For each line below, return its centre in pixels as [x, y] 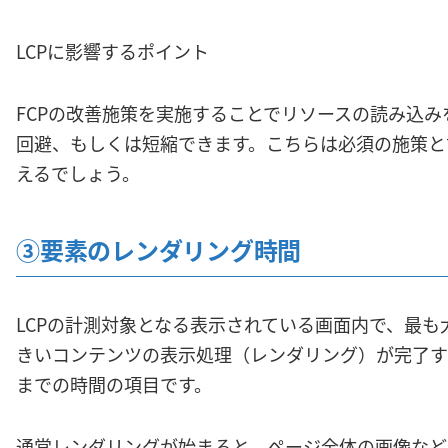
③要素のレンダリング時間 [159, 249]
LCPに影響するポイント [112, 50]
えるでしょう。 [78, 172]
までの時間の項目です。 [114, 383]
